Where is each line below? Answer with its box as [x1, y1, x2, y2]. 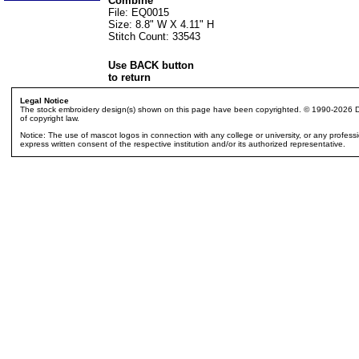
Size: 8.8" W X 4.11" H [108, 18, 214, 30]
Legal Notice [19, 96, 69, 105]
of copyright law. [19, 114, 79, 123]
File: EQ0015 [108, 6, 169, 18]
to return [108, 71, 151, 83]
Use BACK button [108, 59, 194, 71]
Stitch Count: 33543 [108, 30, 200, 42]
